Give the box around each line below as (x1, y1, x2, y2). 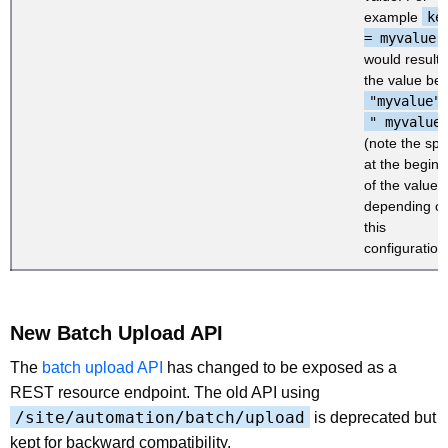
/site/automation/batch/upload (15, 407, 305, 427)
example (364, 8, 422, 25)
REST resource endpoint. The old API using (10, 383, 320, 401)
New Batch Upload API (10, 321, 223, 344)
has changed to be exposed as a (163, 358, 397, 376)
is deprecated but (310, 408, 436, 426)
